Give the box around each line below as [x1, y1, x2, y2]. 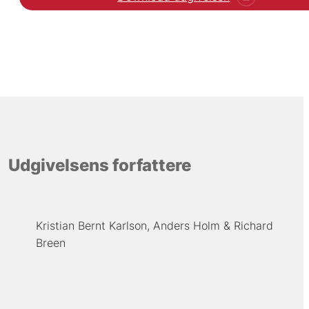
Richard [233, 219, 273, 233]
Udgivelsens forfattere [8, 155, 191, 176]
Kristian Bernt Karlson [35, 219, 147, 233]
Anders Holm [152, 219, 220, 233]
